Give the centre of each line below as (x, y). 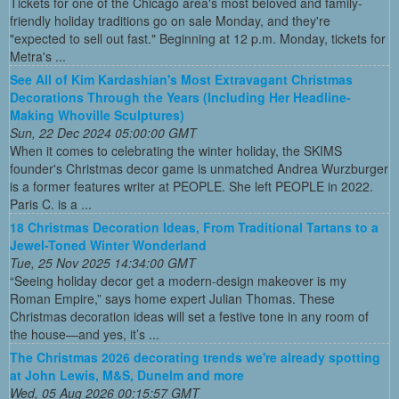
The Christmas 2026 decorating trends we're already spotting (195, 358)
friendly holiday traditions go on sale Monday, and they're (170, 21)
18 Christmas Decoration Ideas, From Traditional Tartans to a (194, 228)
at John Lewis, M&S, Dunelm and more (127, 375)
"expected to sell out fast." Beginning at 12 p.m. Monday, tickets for (198, 39)
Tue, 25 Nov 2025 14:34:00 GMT (103, 263)
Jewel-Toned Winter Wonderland (108, 245)
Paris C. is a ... (51, 204)
